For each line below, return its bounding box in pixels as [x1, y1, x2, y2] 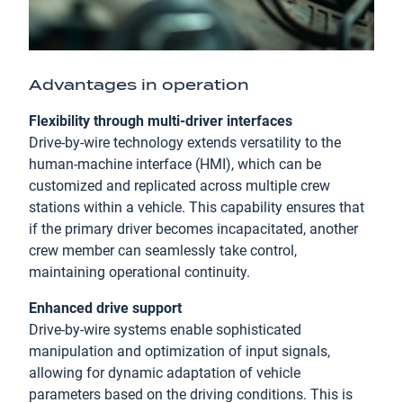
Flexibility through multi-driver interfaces [29, 112, 292, 130]
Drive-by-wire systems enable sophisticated [29, 321, 301, 338]
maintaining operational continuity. [29, 264, 250, 281]
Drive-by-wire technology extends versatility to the [29, 134, 341, 151]
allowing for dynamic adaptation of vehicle [29, 364, 300, 381]
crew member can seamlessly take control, [29, 242, 297, 259]
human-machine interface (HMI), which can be [29, 156, 321, 173]
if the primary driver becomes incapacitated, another [29, 220, 358, 237]
